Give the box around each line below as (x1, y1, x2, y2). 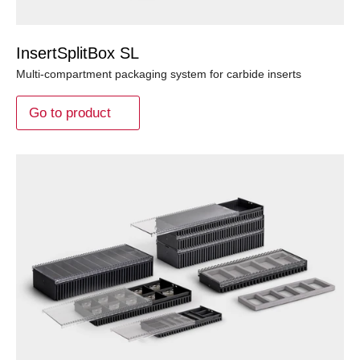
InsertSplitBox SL (16, 43, 139, 62)
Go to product (29, 104, 111, 121)
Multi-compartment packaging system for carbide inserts (16, 67, 301, 80)
